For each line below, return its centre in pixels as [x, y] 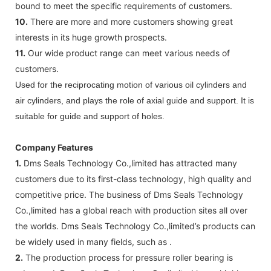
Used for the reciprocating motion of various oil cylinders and [131, 84]
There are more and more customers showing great [130, 21]
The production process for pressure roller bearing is [128, 257]
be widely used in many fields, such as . [93, 241]
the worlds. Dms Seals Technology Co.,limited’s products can [135, 226]
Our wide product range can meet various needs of [128, 53]
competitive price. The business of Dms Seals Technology [129, 194]
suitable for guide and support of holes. [90, 116]
